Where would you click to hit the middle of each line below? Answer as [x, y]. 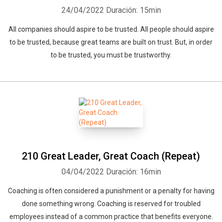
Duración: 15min [133, 10]
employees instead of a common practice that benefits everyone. [111, 217]
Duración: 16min [133, 172]
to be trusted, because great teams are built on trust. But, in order [111, 42]
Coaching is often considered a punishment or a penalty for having [111, 191]
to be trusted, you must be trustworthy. [111, 55]
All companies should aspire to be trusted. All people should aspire [111, 29]
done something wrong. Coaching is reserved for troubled [111, 204]
